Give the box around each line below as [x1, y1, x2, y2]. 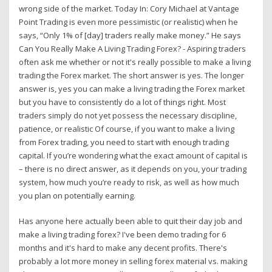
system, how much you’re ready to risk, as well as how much [19, 176, 240, 188]
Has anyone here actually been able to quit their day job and [19, 216, 243, 227]
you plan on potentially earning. [19, 189, 136, 201]
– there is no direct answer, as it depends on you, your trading [19, 163, 247, 174]
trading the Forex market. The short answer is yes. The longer [19, 69, 245, 81]
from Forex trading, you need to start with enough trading [19, 136, 229, 148]
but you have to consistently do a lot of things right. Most [19, 96, 226, 107]
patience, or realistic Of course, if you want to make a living [19, 123, 235, 134]
